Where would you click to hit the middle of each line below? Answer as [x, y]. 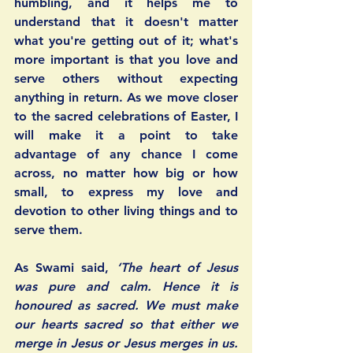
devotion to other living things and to [126, 211]
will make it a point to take [126, 136]
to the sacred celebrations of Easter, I [126, 117]
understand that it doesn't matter [126, 22]
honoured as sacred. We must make [126, 306]
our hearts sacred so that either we [126, 325]
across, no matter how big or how [126, 173]
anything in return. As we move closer [126, 98]
